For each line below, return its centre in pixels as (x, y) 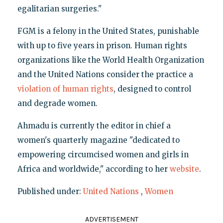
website (184, 169)
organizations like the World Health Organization (111, 60)
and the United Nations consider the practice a (105, 75)
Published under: (50, 192)
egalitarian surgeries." (59, 9)
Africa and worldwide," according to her (93, 169)
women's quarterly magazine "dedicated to (98, 140)
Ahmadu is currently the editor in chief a (94, 126)
